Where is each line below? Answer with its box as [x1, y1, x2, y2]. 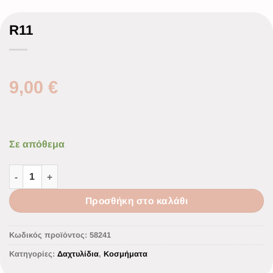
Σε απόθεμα [9, 139, 65, 150]
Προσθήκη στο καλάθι [85, 196, 188, 207]
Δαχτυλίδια [57, 249, 99, 258]
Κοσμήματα [104, 249, 147, 258]
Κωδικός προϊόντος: [9, 230, 90, 239]
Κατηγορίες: [9, 249, 57, 258]
